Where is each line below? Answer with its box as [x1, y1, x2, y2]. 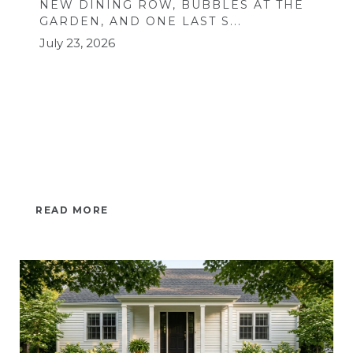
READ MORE [35, 203, 109, 216]
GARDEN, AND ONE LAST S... [39, 13, 242, 28]
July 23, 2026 [39, 35, 115, 50]
